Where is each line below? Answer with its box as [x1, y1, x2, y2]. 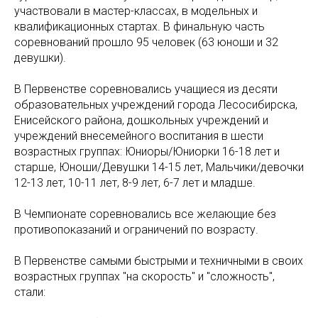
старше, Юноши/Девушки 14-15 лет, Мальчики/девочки [14, 160, 304, 174]
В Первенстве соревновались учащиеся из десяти [14, 82, 278, 96]
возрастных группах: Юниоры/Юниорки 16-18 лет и [14, 145, 280, 158]
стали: [14, 285, 45, 299]
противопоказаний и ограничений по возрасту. [14, 223, 258, 236]
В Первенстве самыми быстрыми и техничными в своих [14, 254, 303, 268]
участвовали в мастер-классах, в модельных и [14, 4, 258, 18]
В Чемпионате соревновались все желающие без [14, 207, 276, 221]
